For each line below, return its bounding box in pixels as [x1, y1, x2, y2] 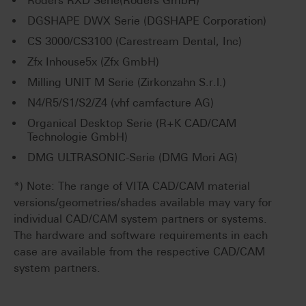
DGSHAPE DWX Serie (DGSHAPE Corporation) [27, 14, 266, 28]
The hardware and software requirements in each [14, 229, 268, 242]
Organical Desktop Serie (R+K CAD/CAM [27, 117, 236, 130]
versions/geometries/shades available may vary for [14, 196, 272, 210]
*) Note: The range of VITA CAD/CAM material [14, 180, 250, 193]
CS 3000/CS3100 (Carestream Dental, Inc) [27, 35, 242, 48]
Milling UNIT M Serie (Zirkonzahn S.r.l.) [27, 76, 226, 89]
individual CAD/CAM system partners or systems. [14, 212, 267, 226]
